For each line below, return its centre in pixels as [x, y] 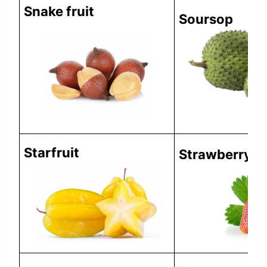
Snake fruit [59, 11]
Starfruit [52, 152]
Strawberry [215, 154]
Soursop [206, 19]
